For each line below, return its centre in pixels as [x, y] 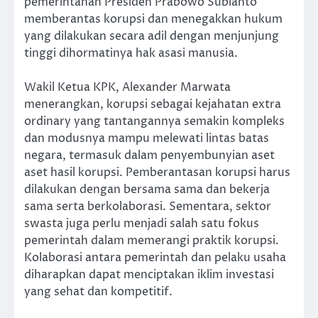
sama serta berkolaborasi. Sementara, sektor [148, 207]
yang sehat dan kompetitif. [98, 292]
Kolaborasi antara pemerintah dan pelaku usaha [155, 258]
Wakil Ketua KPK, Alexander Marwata [127, 88]
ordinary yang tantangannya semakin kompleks [154, 122]
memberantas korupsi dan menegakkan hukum [153, 19]
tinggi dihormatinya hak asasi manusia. [131, 53]
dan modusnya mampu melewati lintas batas [147, 139]
